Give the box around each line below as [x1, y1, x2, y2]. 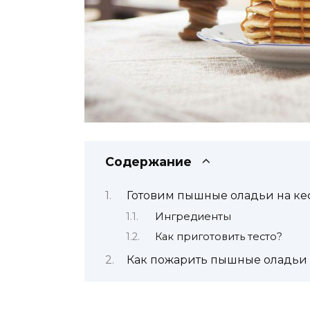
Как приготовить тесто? [154, 230, 282, 244]
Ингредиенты [154, 210, 231, 223]
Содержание [105, 154, 192, 170]
